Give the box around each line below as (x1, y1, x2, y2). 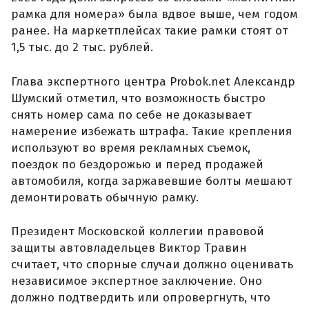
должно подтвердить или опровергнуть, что (11, 290, 270, 306)
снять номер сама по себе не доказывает (11, 107, 252, 122)
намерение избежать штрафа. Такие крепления (11, 123, 292, 139)
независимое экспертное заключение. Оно (11, 274, 262, 289)
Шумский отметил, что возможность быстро (11, 90, 266, 106)
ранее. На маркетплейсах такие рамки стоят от (11, 23, 288, 39)
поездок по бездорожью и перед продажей (11, 157, 263, 172)
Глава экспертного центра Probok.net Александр (11, 74, 295, 89)
